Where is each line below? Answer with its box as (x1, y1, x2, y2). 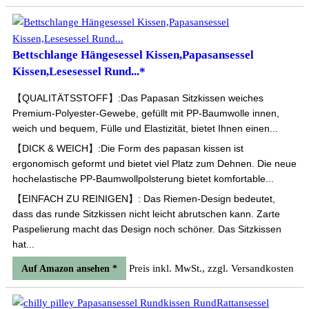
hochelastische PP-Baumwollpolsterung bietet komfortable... (12, 173, 274, 184)
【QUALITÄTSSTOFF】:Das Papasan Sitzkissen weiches (12, 92, 263, 103)
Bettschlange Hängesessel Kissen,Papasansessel (12, 48, 254, 61)
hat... (12, 239, 34, 250)
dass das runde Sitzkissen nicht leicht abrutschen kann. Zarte (12, 208, 280, 219)
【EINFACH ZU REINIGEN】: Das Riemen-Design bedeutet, (12, 193, 275, 204)
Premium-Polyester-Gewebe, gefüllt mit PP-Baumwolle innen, (12, 108, 279, 119)
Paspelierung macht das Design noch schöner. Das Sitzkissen (12, 223, 281, 235)
